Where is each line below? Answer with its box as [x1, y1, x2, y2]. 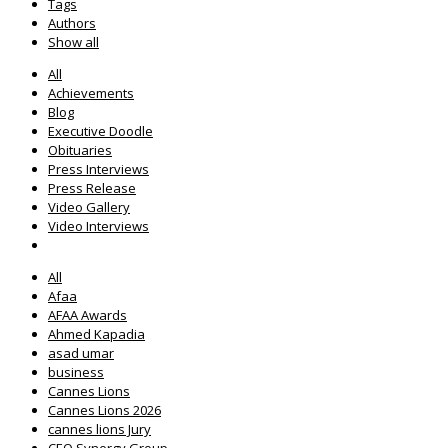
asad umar [48, 343, 114, 362]
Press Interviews [48, 159, 149, 178]
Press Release [48, 178, 136, 197]
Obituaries [48, 140, 112, 159]
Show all [48, 32, 99, 51]
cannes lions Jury [48, 419, 151, 438]
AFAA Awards [48, 305, 127, 324]
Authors [48, 13, 96, 32]
